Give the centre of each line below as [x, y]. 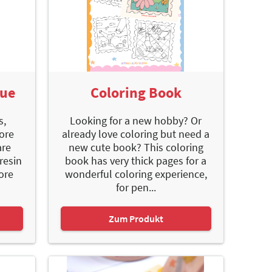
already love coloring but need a [136, 134]
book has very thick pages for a [136, 161]
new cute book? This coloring [136, 148]
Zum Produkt [136, 219]
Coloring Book [136, 93]
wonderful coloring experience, [136, 174]
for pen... [136, 188]
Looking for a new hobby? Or [136, 121]
